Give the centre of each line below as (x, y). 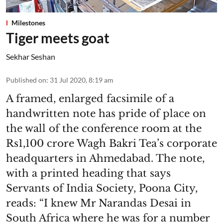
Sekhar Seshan (31, 56)
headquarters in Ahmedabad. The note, (105, 158)
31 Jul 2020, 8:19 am (82, 80)
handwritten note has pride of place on (106, 113)
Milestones (28, 22)
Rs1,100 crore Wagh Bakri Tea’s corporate (111, 143)
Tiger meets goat (58, 38)
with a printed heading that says (88, 173)
